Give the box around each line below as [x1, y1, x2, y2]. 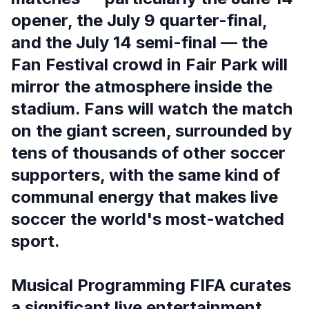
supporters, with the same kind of [11, 165, 280, 185]
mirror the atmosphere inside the [11, 77, 272, 97]
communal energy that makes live [11, 187, 278, 207]
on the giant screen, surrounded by [11, 121, 292, 141]
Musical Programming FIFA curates [11, 275, 291, 295]
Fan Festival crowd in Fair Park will [11, 54, 288, 74]
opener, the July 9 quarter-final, [11, 10, 267, 30]
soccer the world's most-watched [11, 209, 284, 229]
